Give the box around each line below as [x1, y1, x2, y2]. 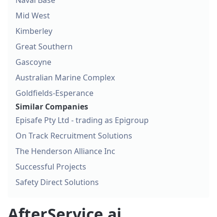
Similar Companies [15, 101, 88, 112]
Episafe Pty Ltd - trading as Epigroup [15, 115, 149, 126]
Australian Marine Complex [15, 72, 115, 83]
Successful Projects [15, 161, 86, 172]
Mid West [15, 10, 50, 21]
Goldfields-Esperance [15, 88, 93, 99]
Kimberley [15, 26, 52, 37]
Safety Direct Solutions [15, 177, 99, 188]
